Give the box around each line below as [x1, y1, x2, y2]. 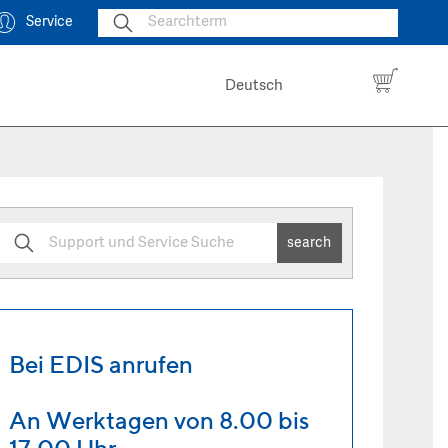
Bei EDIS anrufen [9, 350, 194, 378]
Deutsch [225, 77, 283, 96]
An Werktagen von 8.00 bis [9, 406, 310, 434]
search [287, 234, 332, 252]
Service [26, 13, 73, 31]
